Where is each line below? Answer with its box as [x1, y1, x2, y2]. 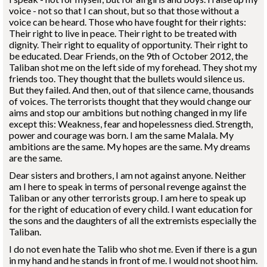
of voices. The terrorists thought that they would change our [9, 95, 252, 107]
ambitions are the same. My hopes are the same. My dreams [9, 141, 250, 152]
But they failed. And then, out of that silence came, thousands [9, 84, 254, 95]
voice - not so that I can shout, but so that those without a [9, 5, 239, 16]
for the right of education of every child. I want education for [9, 203, 253, 215]
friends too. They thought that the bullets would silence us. [9, 73, 244, 84]
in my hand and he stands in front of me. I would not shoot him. [9, 254, 257, 266]
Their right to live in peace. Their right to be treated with [9, 27, 237, 39]
